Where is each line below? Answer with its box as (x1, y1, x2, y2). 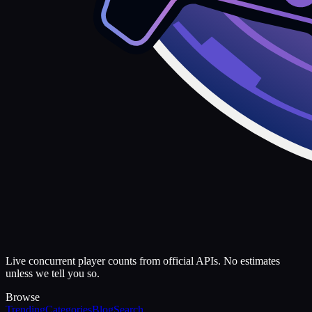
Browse (6, 291, 40, 304)
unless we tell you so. (6, 267, 100, 280)
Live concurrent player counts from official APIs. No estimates (6, 255, 280, 267)
